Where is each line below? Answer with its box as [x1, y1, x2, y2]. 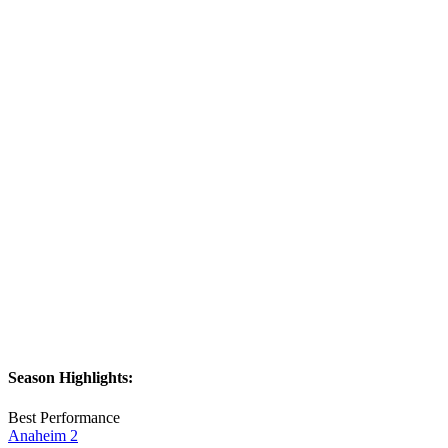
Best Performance [8, 408, 120, 426]
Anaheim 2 [8, 426, 78, 444]
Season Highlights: [8, 369, 133, 387]
